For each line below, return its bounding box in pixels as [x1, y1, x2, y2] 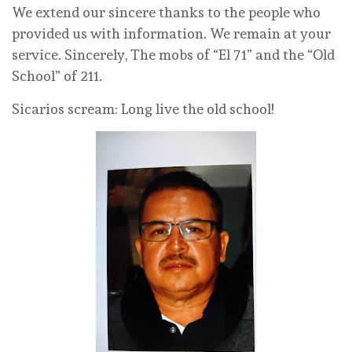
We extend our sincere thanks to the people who [12, 4, 321, 21]
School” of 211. [12, 68, 102, 85]
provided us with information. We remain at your [12, 25, 331, 42]
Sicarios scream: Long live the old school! [12, 101, 273, 118]
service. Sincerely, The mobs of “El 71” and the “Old [12, 46, 335, 64]
